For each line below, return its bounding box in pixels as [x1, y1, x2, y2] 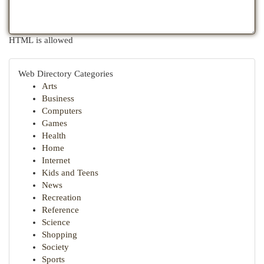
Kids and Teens [42, 168, 98, 177]
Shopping [42, 230, 77, 239]
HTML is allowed [9, 35, 73, 45]
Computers [42, 106, 82, 115]
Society [42, 242, 69, 252]
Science [42, 217, 70, 227]
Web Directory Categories [18, 69, 113, 78]
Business [42, 94, 74, 103]
